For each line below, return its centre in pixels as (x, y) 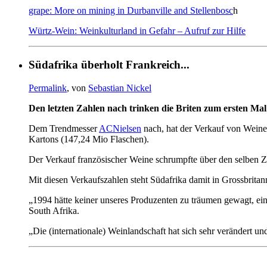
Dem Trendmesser (64, 128)
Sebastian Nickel (120, 88)
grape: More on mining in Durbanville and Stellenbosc (131, 11)
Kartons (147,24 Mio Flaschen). (89, 139)
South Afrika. (54, 210)
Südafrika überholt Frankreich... (109, 65)
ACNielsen (120, 128)
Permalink (48, 88)
